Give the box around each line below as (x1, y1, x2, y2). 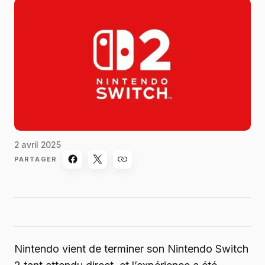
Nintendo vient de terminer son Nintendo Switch (14, 243, 248, 256)
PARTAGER (14, 154, 57, 163)
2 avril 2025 (14, 140, 61, 150)
